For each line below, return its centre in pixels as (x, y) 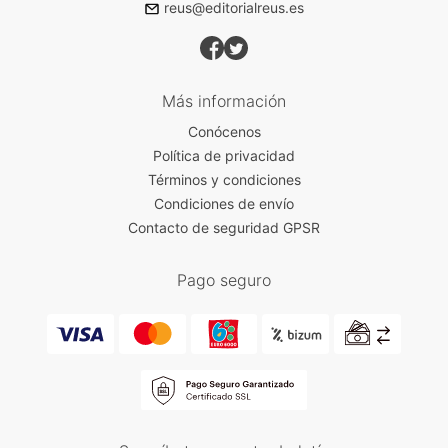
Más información (224, 100)
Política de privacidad (224, 155)
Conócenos (224, 131)
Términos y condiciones (224, 179)
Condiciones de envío (224, 203)
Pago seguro (224, 279)
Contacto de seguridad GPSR (224, 227)
